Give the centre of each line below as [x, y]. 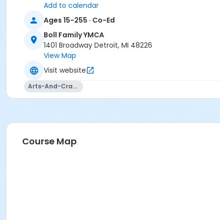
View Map [60, 56]
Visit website [65, 70]
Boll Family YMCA [74, 35]
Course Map [49, 141]
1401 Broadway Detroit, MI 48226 [98, 45]
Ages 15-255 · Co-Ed [79, 20]
